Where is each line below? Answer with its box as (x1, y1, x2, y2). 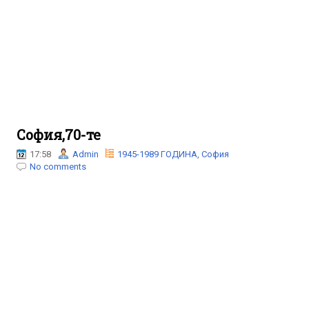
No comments (30, 161, 86, 172)
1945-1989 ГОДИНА (117, 149, 197, 159)
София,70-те (17, 126, 101, 143)
